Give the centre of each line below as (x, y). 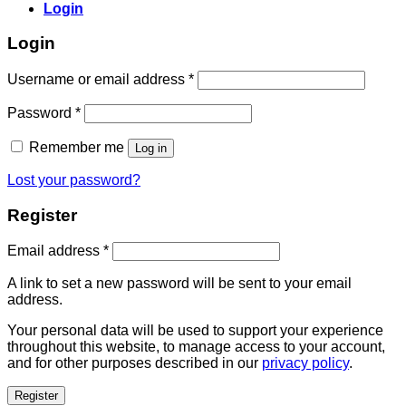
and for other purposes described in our (135, 363)
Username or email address (98, 79)
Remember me (77, 147)
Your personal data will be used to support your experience (195, 331)
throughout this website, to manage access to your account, (196, 347)
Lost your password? (74, 179)
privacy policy (305, 363)
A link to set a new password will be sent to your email (179, 284)
